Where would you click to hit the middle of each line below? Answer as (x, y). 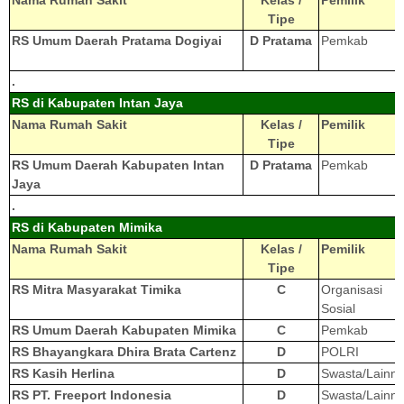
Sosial (338, 309)
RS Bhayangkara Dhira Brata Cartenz (124, 352)
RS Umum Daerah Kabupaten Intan (118, 165)
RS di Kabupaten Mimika (87, 228)
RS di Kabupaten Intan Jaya (97, 103)
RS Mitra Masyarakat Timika (96, 290)
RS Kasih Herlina (63, 374)
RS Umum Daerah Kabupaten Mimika (124, 331)
